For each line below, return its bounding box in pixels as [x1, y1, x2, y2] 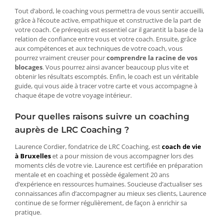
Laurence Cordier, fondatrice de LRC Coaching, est [15, 142, 162, 151]
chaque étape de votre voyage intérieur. [15, 90, 132, 100]
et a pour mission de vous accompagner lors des [51, 151, 193, 161]
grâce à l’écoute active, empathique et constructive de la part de [15, 15, 201, 25]
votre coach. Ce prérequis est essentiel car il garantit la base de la [15, 25, 203, 34]
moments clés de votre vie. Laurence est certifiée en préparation [15, 161, 203, 170]
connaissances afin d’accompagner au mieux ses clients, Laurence [15, 189, 206, 198]
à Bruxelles [15, 151, 51, 161]
